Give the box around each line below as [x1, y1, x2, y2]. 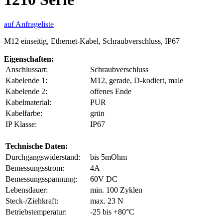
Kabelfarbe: [5, 109, 42, 117]
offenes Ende [90, 87, 131, 96]
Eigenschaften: [4, 54, 54, 63]
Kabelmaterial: [5, 98, 51, 107]
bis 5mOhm [90, 152, 127, 161]
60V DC [90, 174, 117, 183]
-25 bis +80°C [90, 207, 134, 216]
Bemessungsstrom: [5, 163, 64, 172]
